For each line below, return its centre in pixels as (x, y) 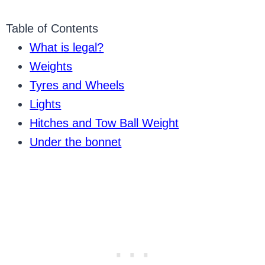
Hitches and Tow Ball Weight (104, 123)
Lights (46, 104)
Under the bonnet (76, 142)
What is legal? (67, 47)
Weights (51, 66)
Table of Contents (52, 28)
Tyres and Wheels (77, 85)
